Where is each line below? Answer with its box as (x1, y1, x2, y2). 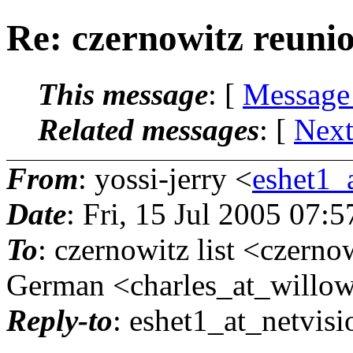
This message (38, 76, 208, 111)
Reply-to (6, 303, 113, 337)
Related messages (38, 112, 259, 147)
